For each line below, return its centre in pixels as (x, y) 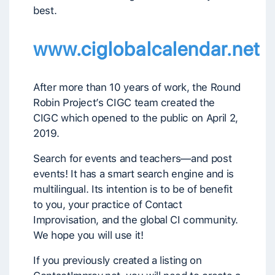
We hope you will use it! (88, 235)
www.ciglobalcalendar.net (147, 49)
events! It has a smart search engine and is (134, 174)
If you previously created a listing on (118, 260)
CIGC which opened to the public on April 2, (136, 118)
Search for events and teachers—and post (133, 158)
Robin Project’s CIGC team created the (124, 103)
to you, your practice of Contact (108, 204)
